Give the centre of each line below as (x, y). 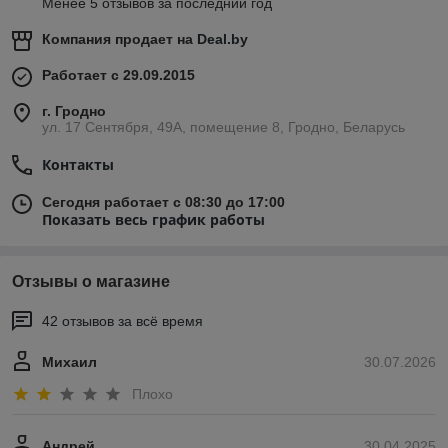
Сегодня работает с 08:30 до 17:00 (163, 202)
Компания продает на (119, 39)
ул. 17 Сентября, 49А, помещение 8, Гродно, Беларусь (223, 127)
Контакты (78, 165)
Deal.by (222, 39)
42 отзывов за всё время (122, 321)
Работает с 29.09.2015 (118, 75)
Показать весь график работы (153, 220)
